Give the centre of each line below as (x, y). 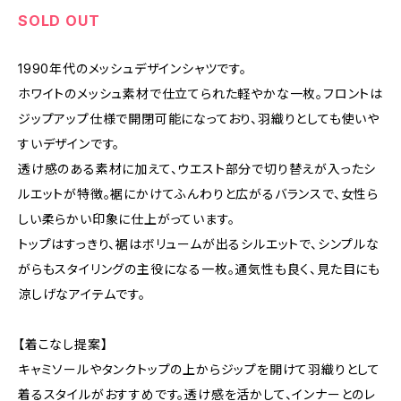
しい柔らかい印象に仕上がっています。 (127, 219)
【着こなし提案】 (63, 344)
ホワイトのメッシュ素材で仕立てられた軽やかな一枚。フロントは (200, 94)
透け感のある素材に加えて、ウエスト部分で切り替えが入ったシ (197, 169)
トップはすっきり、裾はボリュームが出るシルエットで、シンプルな (199, 244)
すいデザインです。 (69, 144)
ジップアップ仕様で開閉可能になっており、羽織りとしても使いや (199, 119)
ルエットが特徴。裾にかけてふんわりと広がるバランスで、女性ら (198, 194)
